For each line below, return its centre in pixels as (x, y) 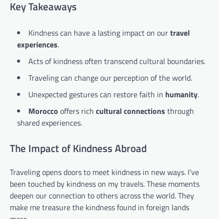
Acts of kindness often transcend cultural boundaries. (117, 61)
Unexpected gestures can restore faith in (97, 94)
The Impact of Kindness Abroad (78, 148)
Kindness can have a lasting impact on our (99, 33)
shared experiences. (50, 122)
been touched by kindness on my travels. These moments (105, 184)
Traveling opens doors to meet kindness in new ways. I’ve (104, 172)
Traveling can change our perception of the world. (110, 77)
